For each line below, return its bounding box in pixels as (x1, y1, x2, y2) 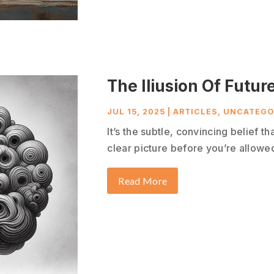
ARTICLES (173, 107, 218, 117)
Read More (118, 175, 168, 187)
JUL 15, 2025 (107, 107, 166, 117)
